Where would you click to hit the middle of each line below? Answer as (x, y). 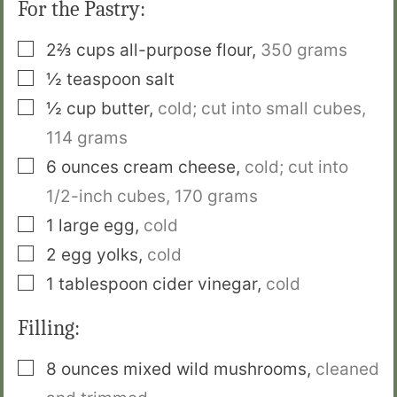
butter (125, 108)
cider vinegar (205, 284)
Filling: (49, 328)
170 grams (216, 196)
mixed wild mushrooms (215, 370)
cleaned (347, 370)
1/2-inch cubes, (110, 196)
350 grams (304, 50)
